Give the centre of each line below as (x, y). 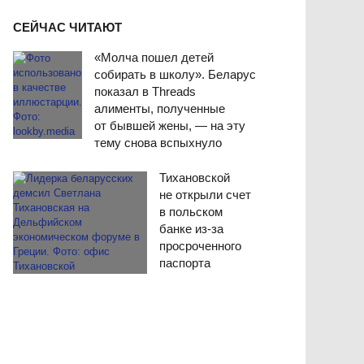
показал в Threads (145, 92)
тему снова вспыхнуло (158, 143)
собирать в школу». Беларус (175, 75)
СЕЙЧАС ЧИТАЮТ (67, 28)
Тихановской (195, 178)
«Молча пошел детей (154, 58)
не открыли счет (206, 195)
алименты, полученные (160, 109)
